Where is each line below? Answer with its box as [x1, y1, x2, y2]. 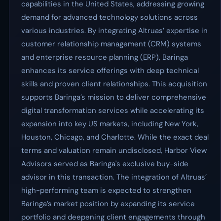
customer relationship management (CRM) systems [21, 39, 201, 49]
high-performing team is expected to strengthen [21, 185, 191, 195]
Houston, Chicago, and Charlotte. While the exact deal [21, 132, 209, 142]
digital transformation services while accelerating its [21, 106, 204, 115]
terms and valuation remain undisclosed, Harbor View [21, 146, 207, 155]
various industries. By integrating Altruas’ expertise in [21, 26, 208, 36]
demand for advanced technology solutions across [21, 12, 198, 22]
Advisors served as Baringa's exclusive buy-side [21, 159, 188, 169]
